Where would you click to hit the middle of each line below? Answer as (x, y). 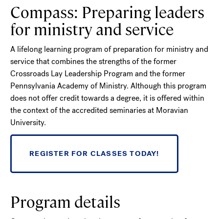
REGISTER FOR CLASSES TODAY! (94, 153)
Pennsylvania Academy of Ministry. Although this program (109, 86)
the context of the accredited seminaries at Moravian (99, 110)
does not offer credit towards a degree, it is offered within (108, 98)
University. (28, 122)
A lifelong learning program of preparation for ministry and (109, 49)
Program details (66, 201)
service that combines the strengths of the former (94, 61)
